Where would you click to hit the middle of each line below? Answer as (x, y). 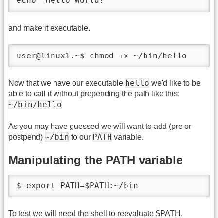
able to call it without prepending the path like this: (94, 94)
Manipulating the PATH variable (95, 160)
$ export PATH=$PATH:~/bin (77, 186)
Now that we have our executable (67, 83)
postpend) (27, 137)
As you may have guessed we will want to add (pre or (100, 126)
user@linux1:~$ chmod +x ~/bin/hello (102, 55)
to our (81, 137)
